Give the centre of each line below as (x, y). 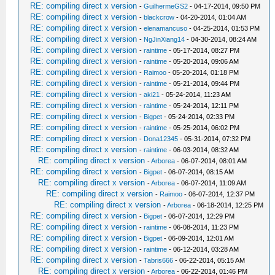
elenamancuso (166, 28)
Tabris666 (159, 260)
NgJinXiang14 (165, 39)
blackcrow (159, 17)
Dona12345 (161, 138)
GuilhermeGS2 (166, 6)
